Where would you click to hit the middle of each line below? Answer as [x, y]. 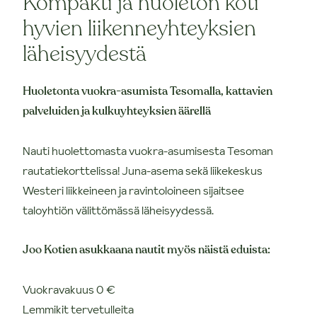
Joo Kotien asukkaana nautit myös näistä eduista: [146, 249]
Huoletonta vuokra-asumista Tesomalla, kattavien [148, 91]
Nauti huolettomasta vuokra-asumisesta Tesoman [148, 150]
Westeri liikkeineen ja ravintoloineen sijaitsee [133, 190]
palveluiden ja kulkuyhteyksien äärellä [117, 111]
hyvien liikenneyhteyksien [139, 28]
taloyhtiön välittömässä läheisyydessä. [118, 210]
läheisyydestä [85, 54]
